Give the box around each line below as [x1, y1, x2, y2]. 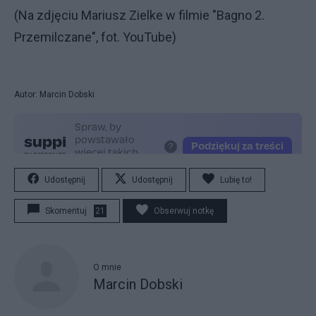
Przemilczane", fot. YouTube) [14, 29, 176, 44]
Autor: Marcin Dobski [14, 89, 95, 99]
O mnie [93, 262, 121, 273]
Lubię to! [220, 174, 252, 185]
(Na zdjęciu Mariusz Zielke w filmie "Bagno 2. [14, 7, 265, 23]
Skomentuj [45, 205, 87, 216]
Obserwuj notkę [154, 205, 214, 216]
